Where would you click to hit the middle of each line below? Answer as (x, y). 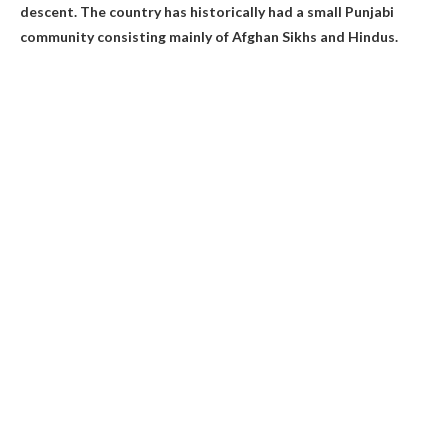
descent (47, 11)
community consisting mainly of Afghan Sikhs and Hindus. (209, 36)
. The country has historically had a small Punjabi (234, 11)
